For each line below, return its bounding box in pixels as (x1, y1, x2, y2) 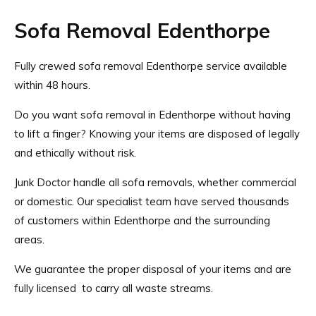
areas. (14, 232, 44, 246)
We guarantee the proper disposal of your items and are (14, 262, 291, 276)
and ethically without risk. (14, 145, 136, 159)
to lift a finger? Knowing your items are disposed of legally (14, 126, 300, 140)
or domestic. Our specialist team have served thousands (14, 194, 289, 208)
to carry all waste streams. (76, 281, 213, 295)
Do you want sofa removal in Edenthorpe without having (14, 107, 291, 121)
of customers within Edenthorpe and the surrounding (14, 213, 270, 227)
